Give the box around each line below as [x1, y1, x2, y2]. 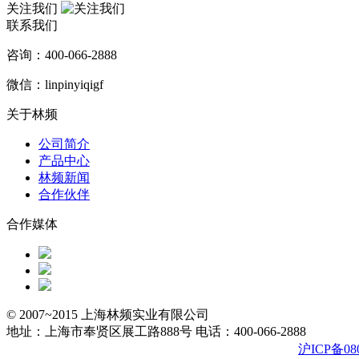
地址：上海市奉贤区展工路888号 [6, 325, 192, 339]
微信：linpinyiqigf [6, 78, 103, 92]
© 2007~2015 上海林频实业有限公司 [6, 308, 209, 322]
